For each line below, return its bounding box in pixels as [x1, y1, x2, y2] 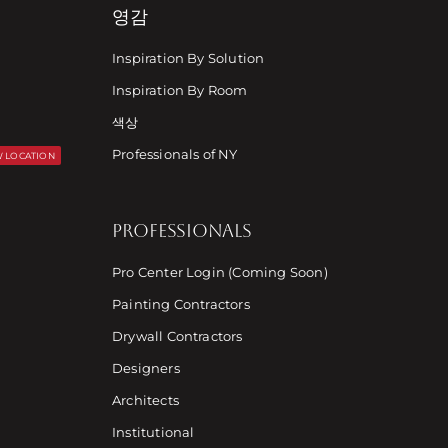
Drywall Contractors [111, 328, 243, 344]
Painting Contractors [111, 296, 250, 312]
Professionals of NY [111, 146, 238, 162]
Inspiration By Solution [111, 50, 265, 66]
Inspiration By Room [111, 82, 248, 98]
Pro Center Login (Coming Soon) [111, 264, 328, 280]
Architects [111, 392, 179, 408]
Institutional [111, 424, 195, 440]
